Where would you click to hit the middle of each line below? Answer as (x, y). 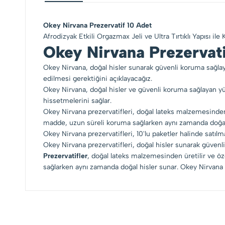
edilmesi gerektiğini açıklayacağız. (98, 79)
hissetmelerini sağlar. (77, 101)
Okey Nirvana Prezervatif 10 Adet (97, 25)
